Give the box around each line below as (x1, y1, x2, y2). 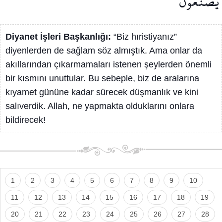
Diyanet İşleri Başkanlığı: (5, 32, 113, 42)
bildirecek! (5, 115, 46, 125)
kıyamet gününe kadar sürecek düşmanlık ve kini (5, 87, 198, 97)
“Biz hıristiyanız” (113, 32, 177, 42)
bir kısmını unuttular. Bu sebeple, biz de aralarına (5, 73, 199, 83)
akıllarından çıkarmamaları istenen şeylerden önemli (5, 59, 212, 69)
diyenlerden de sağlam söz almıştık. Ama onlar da (5, 46, 202, 55)
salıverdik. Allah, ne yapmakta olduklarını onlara (5, 101, 194, 111)
